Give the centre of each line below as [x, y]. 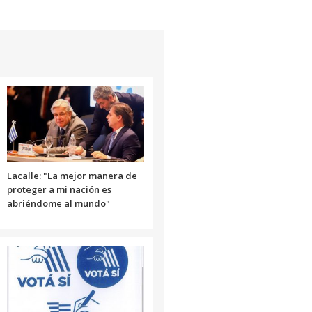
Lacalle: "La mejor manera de [72, 175]
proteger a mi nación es [59, 189]
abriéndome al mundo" [58, 203]
